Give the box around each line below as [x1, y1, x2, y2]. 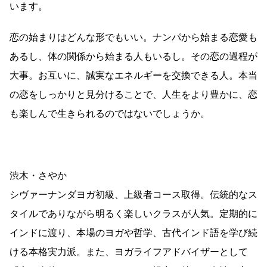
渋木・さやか [10, 170, 67, 182]
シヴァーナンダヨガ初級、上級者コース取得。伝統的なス [10, 189, 257, 201]
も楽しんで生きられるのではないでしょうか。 [10, 108, 210, 120]
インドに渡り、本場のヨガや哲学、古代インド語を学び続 [10, 227, 257, 239]
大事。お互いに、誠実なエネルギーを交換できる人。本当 [10, 70, 257, 82]
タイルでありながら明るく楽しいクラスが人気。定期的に [10, 208, 257, 220]
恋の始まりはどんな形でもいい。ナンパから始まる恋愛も [10, 32, 257, 44]
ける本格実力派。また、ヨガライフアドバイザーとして [10, 246, 248, 258]
